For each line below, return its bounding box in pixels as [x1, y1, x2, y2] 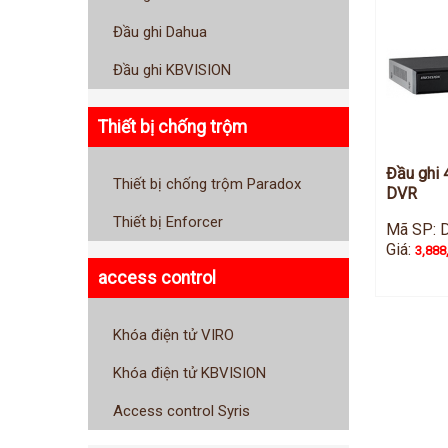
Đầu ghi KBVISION [113, 61, 231, 80]
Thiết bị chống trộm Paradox [113, 174, 301, 193]
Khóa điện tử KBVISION [113, 363, 266, 382]
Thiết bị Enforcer [113, 212, 223, 231]
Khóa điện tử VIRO [113, 325, 234, 344]
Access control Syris [113, 401, 250, 420]
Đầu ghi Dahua [113, 23, 207, 42]
